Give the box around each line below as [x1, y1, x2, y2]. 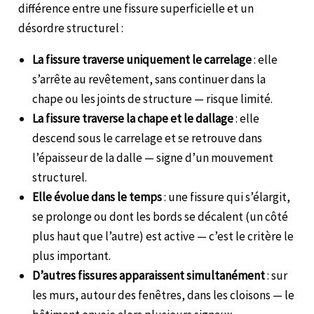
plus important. [32, 247, 111, 264]
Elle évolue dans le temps [32, 189, 163, 205]
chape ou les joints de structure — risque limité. [32, 90, 273, 107]
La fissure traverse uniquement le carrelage [32, 51, 252, 67]
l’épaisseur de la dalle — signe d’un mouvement [32, 149, 274, 165]
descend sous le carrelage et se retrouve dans [32, 130, 263, 146]
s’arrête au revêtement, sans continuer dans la [32, 71, 266, 87]
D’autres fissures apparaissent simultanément [32, 267, 266, 283]
